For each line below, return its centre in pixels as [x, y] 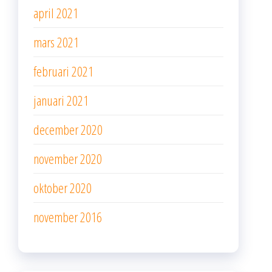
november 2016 [68, 217]
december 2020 [68, 129]
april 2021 [56, 13]
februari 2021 [63, 71]
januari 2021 [61, 100]
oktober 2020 [63, 188]
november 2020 [68, 158]
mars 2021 [56, 42]
